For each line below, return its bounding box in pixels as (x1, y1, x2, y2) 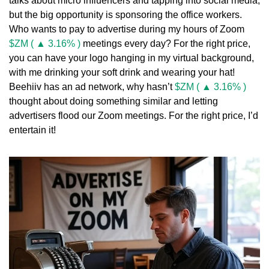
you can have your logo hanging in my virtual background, (9, 52, 254, 63)
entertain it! (9, 124, 56, 135)
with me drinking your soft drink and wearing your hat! (9, 67, 235, 77)
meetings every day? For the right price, (80, 38, 250, 49)
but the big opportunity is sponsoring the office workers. (9, 9, 242, 20)
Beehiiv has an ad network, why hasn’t (9, 81, 175, 92)
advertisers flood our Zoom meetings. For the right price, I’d (9, 110, 258, 121)
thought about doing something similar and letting (9, 95, 218, 106)
